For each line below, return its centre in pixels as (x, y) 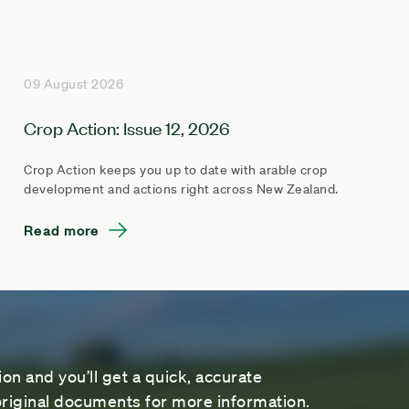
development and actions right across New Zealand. (181, 189)
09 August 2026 (73, 84)
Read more (62, 229)
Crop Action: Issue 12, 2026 (127, 127)
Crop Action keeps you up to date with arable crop (176, 169)
